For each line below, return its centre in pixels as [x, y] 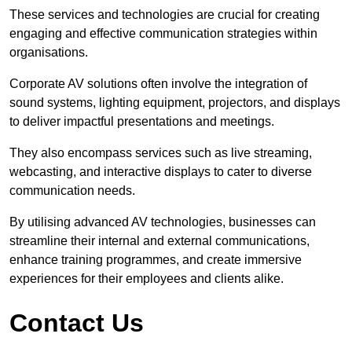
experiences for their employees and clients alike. [147, 279]
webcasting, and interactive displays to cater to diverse [161, 172]
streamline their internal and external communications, [159, 241]
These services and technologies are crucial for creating [165, 15]
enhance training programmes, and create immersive [156, 260]
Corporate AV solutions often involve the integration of [158, 84]
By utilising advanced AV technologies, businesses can [163, 222]
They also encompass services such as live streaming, [161, 153]
